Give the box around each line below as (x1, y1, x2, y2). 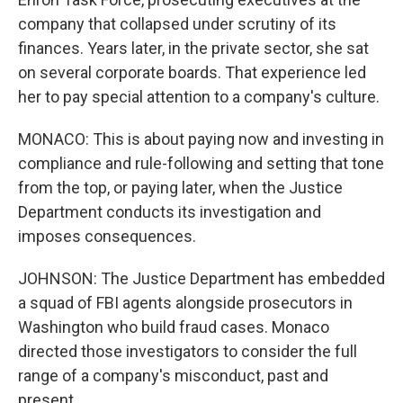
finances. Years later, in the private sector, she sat (18, 39, 369, 58)
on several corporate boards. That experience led (18, 63, 366, 82)
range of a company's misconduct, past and (18, 366, 328, 385)
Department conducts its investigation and (18, 202, 321, 221)
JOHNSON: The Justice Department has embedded (18, 269, 385, 288)
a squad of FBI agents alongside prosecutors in (18, 293, 353, 312)
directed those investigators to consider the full (18, 342, 357, 361)
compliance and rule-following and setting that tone (18, 154, 384, 173)
